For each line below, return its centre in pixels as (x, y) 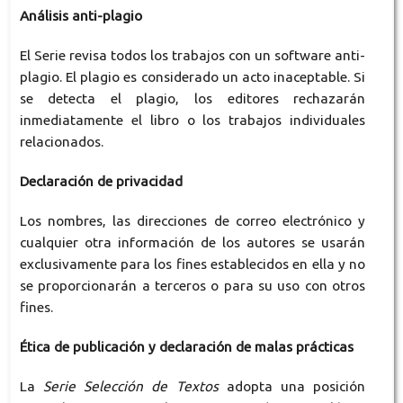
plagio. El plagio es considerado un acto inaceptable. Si (193, 77)
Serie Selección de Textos (131, 387)
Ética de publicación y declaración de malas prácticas (186, 347)
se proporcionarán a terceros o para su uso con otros (193, 286)
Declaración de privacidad (101, 182)
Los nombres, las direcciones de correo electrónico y (193, 221)
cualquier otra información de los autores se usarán (193, 243)
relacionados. (61, 142)
